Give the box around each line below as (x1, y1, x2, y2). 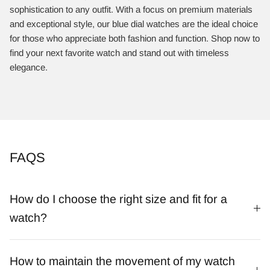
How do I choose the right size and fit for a (10, 192, 227, 206)
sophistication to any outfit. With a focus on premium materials (10, 4, 253, 14)
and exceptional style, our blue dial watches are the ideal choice (10, 18, 258, 29)
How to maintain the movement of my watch (10, 254, 235, 268)
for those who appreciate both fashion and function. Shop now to (10, 33, 260, 43)
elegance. (10, 61, 48, 72)
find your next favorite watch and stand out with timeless (10, 47, 229, 58)
